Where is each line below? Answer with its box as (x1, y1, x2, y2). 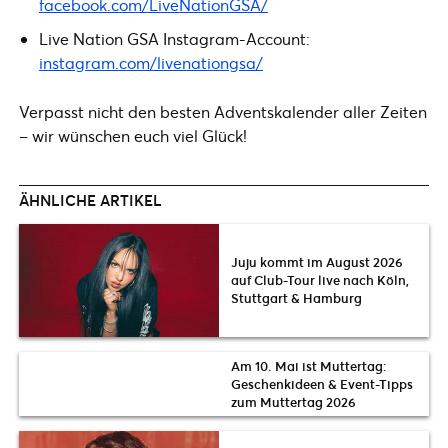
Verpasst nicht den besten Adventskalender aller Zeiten (19, 101, 427, 122)
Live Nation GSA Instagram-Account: (39, 28, 310, 49)
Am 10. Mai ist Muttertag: (231, 356, 387, 375)
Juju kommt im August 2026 (231, 253, 403, 272)
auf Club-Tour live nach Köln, (231, 271, 409, 290)
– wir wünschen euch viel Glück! (19, 125, 247, 146)
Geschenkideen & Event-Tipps (231, 374, 413, 393)
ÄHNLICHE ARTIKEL (19, 190, 162, 210)
